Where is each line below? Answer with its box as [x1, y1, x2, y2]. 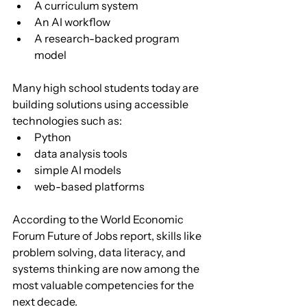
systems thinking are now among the [12, 261, 201, 275]
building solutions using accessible [12, 97, 191, 111]
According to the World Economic [12, 212, 186, 226]
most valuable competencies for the [12, 278, 196, 292]
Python [34, 130, 71, 144]
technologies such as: [12, 113, 122, 127]
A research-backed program [34, 31, 182, 45]
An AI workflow [34, 14, 110, 29]
